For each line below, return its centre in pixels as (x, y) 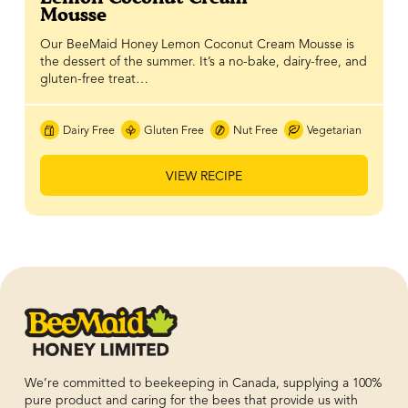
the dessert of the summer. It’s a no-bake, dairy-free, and (203, 61)
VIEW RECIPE (204, 177)
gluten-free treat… (94, 79)
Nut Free (256, 130)
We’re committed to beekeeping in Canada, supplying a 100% (203, 383)
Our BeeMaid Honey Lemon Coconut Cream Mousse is (197, 44)
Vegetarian (335, 130)
